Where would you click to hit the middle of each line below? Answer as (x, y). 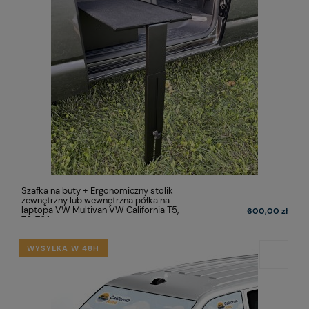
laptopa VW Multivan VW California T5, (100, 210)
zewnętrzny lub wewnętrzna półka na (96, 200)
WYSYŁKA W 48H (63, 248)
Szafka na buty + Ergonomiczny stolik (97, 190)
